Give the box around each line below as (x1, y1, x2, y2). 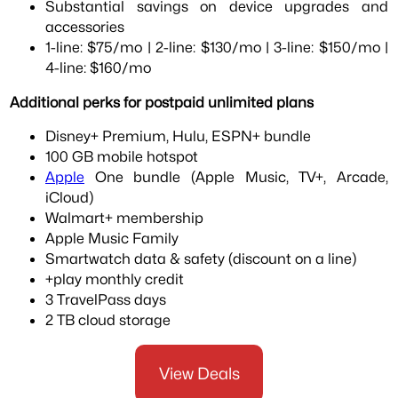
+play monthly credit (45, 270, 185, 288)
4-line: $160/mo (45, 59, 152, 77)
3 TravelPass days (45, 291, 167, 308)
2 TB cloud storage (45, 311, 171, 329)
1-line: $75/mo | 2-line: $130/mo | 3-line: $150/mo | (45, 38, 388, 57)
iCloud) (45, 188, 94, 206)
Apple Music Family (45, 229, 179, 247)
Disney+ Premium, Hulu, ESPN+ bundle (45, 127, 312, 145)
